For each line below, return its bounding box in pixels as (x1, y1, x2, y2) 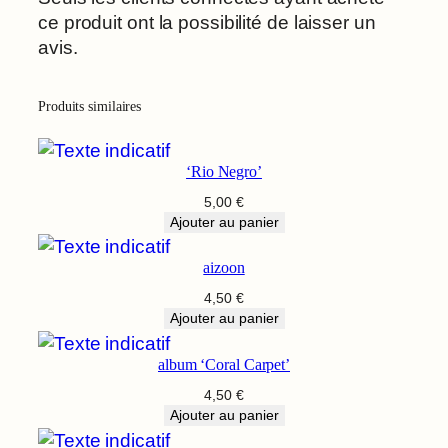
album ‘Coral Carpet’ (158, 355, 290, 374)
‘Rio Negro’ (186, 162, 262, 181)
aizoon (203, 259, 245, 278)
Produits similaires (38, 99, 142, 115)
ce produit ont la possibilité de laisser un (38, 12, 376, 34)
